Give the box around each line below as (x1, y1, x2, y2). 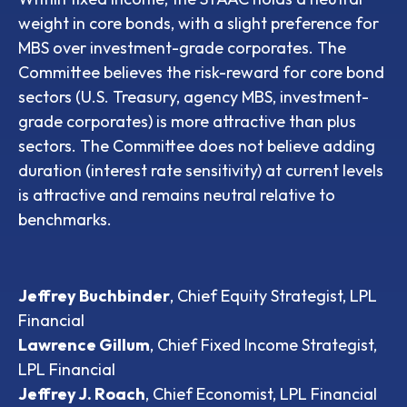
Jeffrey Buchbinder (18, 284, 170, 306)
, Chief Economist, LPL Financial (145, 382, 377, 404)
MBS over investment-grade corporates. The (18, 36, 346, 58)
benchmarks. (18, 208, 112, 230)
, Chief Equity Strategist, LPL (170, 284, 377, 306)
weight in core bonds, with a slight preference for (18, 12, 379, 34)
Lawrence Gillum (18, 333, 150, 355)
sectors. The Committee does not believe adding (18, 134, 375, 156)
